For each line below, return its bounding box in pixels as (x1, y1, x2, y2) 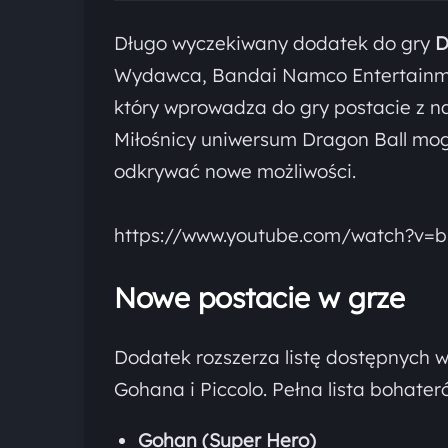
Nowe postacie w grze (114, 280, 405, 316)
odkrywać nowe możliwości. (114, 159, 356, 183)
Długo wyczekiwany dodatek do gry (114, 31, 435, 55)
